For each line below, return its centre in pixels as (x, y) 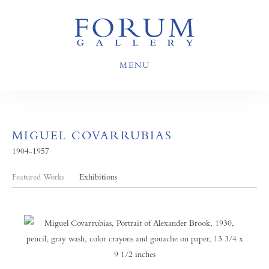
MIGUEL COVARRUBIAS (92, 135)
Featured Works (38, 177)
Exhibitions (98, 177)
